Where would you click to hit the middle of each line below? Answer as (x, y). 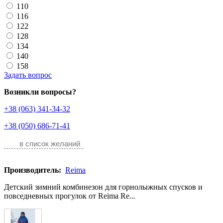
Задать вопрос (28, 75)
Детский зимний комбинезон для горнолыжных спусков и (103, 187)
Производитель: (34, 170)
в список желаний (50, 144)
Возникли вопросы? (40, 92)
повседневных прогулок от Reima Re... (70, 196)
